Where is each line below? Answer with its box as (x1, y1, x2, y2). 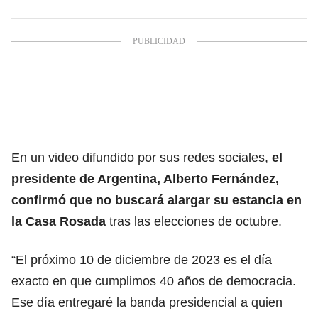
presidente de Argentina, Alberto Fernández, (11, 171, 279, 186)
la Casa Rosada (11, 214, 109, 229)
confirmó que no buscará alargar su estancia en (11, 192, 302, 207)
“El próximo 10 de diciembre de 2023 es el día (11, 252, 272, 267)
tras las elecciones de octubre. (109, 214, 282, 229)
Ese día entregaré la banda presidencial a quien (11, 295, 283, 309)
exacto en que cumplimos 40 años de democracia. (11, 273, 296, 288)
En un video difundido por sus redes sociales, (11, 150, 272, 165)
